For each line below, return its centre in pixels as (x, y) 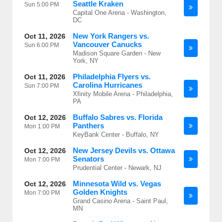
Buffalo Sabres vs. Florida (118, 117)
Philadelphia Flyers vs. (112, 77)
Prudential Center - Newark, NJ (117, 168)
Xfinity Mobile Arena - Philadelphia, (123, 94)
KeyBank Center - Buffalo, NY (116, 135)
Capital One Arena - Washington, (120, 13)
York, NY (86, 61)
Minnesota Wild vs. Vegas (117, 184)
